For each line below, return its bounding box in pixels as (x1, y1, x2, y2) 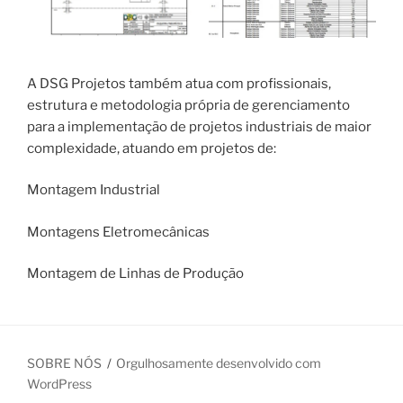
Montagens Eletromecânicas (27, 223, 210, 240)
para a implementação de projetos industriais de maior (27, 118, 372, 135)
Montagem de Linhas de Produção (27, 265, 244, 282)
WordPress (27, 376, 92, 392)
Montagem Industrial (27, 182, 160, 199)
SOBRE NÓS (27, 355, 102, 372)
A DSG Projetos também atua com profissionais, (27, 75, 331, 92)
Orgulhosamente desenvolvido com (116, 355, 322, 372)
